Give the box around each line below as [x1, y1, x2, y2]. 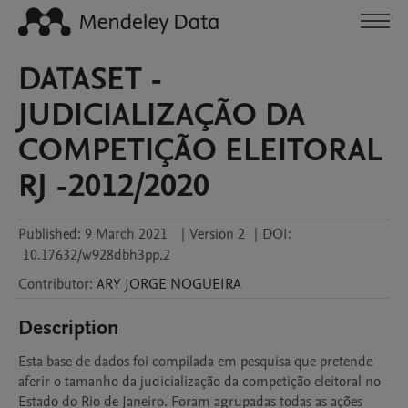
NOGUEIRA [170, 274, 241, 294]
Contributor [18, 274, 89, 294]
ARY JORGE [97, 274, 167, 294]
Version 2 [189, 224, 245, 244]
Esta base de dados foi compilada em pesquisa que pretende [18, 352, 372, 372]
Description [18, 314, 119, 342]
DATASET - [18, 57, 162, 101]
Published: [18, 224, 81, 244]
